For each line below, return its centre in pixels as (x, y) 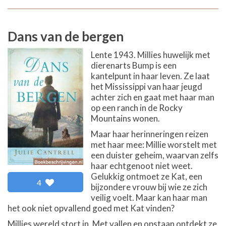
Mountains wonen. (125, 118)
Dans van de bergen (66, 36)
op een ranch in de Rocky (137, 108)
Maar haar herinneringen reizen (150, 134)
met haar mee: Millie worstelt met (154, 145)
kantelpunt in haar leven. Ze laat (150, 76)
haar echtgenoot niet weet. (142, 166)
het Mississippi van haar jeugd (147, 87)
